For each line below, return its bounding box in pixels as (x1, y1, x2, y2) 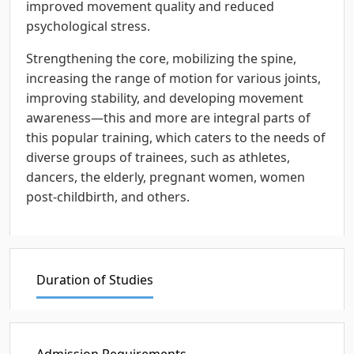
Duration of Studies (36, 270, 153, 288)
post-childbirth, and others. (26, 187, 190, 205)
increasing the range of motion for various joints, (26, 69, 321, 87)
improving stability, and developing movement (26, 88, 303, 107)
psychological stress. (26, 17, 150, 35)
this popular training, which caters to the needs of (26, 128, 326, 146)
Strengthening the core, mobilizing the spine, (26, 49, 296, 67)
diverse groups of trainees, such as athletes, (26, 148, 290, 166)
